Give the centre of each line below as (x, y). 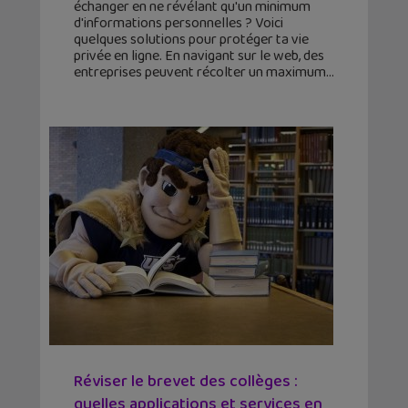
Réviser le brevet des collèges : (186, 382)
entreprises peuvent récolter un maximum (200, 73)
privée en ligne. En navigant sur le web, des (199, 56)
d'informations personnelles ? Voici (178, 24)
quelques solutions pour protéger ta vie (191, 40)
